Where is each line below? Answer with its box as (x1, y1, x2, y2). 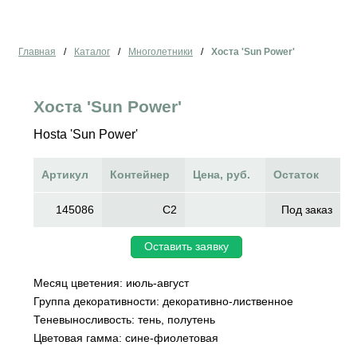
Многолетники (128, 45, 193, 57)
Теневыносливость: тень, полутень (33, 312, 215, 326)
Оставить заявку (144, 240, 229, 253)
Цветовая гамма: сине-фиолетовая (33, 331, 218, 344)
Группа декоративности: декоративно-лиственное (33, 294, 293, 308)
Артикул (41, 167, 88, 181)
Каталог (74, 45, 110, 57)
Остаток (273, 167, 319, 181)
